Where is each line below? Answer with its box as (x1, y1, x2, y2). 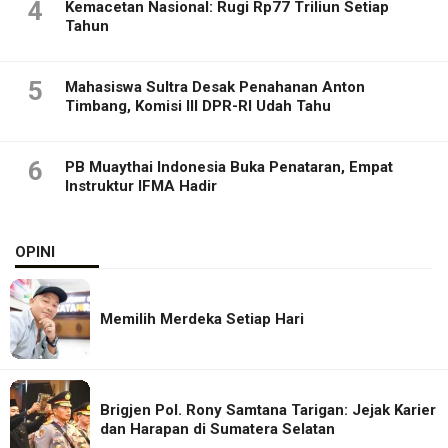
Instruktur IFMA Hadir (65, 177, 217, 196)
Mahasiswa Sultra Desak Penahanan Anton (65, 78, 365, 97)
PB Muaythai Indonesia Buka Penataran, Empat (65, 158, 393, 177)
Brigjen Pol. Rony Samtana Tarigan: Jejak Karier (100, 401, 436, 420)
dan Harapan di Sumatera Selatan (100, 420, 335, 439)
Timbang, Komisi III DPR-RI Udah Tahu (65, 97, 331, 116)
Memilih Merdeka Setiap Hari (100, 309, 304, 328)
